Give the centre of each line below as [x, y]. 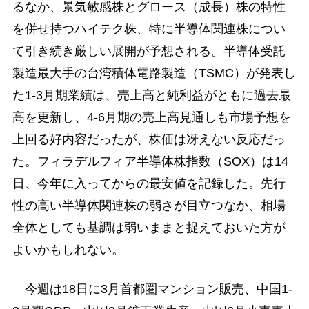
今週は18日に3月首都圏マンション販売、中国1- [152, 289]
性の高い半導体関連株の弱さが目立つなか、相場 [149, 206]
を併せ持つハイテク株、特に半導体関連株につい [149, 29]
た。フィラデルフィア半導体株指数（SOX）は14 [150, 161]
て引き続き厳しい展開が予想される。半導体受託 [149, 51]
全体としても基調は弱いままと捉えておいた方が [149, 228]
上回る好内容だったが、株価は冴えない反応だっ [149, 139]
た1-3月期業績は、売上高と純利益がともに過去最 [151, 95]
